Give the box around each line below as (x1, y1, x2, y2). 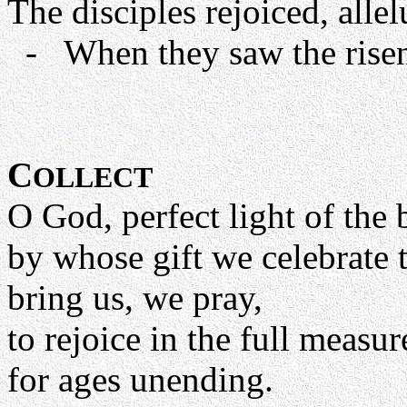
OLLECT (33, 162, 153, 194)
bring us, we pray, (7, 278, 263, 317)
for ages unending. (7, 360, 273, 399)
